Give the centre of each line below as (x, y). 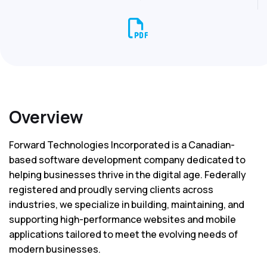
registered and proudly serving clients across (111, 190)
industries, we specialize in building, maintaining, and (127, 205)
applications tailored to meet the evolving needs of (123, 235)
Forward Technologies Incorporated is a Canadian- (122, 145)
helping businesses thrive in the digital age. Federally (128, 175)
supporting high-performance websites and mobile (122, 220)
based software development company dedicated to (127, 160)
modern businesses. (55, 249)
